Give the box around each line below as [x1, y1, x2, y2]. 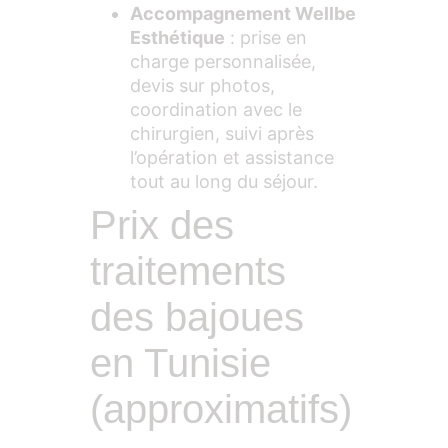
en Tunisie [90, 340, 271, 385]
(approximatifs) [90, 386, 352, 431]
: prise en [225, 26, 307, 48]
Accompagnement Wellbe [130, 2, 356, 24]
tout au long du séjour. [130, 170, 318, 192]
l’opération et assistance [130, 146, 334, 168]
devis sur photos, [130, 74, 275, 96]
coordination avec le [130, 98, 302, 120]
